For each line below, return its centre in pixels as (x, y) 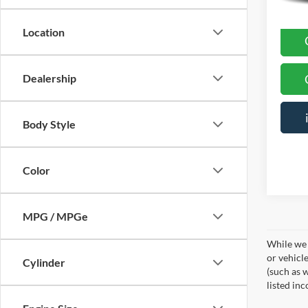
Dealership (49, 78)
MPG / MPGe (55, 216)
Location (44, 32)
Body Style (49, 124)
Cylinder (44, 262)
